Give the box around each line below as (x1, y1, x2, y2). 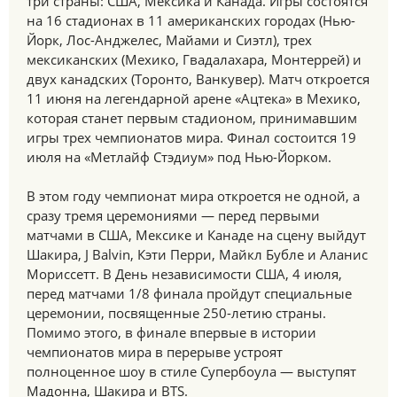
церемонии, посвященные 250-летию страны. (27, 304, 326, 322)
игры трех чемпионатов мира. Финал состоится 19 (27, 128, 356, 146)
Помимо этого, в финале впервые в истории (27, 323, 316, 341)
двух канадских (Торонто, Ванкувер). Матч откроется (27, 70, 370, 88)
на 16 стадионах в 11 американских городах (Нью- (27, 12, 355, 29)
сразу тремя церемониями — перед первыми (27, 206, 320, 224)
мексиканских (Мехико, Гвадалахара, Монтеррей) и (27, 51, 362, 68)
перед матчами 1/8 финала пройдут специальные (27, 284, 352, 302)
